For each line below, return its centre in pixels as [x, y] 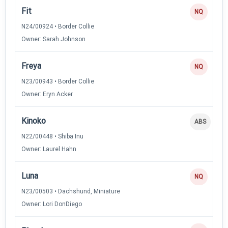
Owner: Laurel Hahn [49, 149]
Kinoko [34, 121]
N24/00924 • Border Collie [58, 26]
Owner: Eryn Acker [47, 94]
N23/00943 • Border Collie [58, 81]
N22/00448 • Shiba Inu [52, 136]
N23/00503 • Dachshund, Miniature [71, 191]
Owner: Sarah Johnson [53, 39]
